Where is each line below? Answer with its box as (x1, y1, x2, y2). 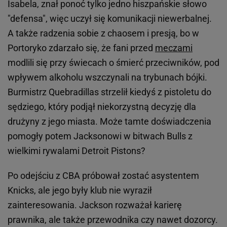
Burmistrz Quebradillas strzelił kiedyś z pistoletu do (8, 87, 211, 97)
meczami (155, 43, 193, 53)
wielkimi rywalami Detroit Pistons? (8, 145, 145, 156)
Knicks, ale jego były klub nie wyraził (8, 185, 152, 196)
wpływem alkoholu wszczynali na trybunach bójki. (8, 72, 207, 83)
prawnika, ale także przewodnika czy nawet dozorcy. (8, 214, 218, 225)
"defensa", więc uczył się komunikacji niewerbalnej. (8, 13, 212, 24)
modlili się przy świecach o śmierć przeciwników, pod (8, 57, 219, 68)
